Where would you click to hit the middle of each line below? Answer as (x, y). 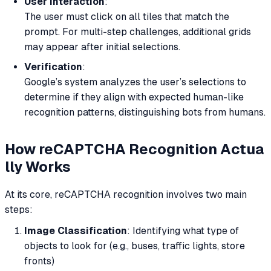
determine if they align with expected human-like (134, 97)
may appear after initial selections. (102, 47)
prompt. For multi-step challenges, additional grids (138, 32)
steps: (19, 209)
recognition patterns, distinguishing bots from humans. (145, 113)
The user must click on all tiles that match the (127, 17)
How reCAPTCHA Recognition (113, 149)
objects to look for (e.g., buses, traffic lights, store (135, 246)
